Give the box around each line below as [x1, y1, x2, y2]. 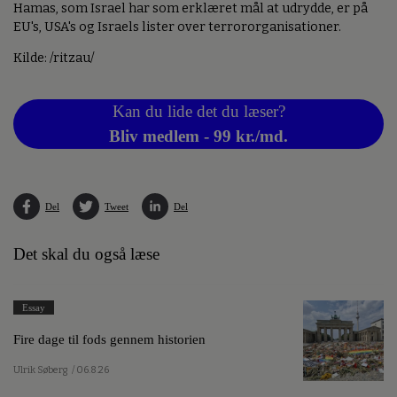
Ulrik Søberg [13, 364, 67, 377]
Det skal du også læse [13, 245, 160, 264]
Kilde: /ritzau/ [13, 51, 95, 66]
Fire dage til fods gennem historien [13, 331, 206, 346]
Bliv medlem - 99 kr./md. [109, 127, 288, 146]
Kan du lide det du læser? [112, 102, 285, 121]
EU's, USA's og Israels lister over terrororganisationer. [13, 19, 341, 35]
